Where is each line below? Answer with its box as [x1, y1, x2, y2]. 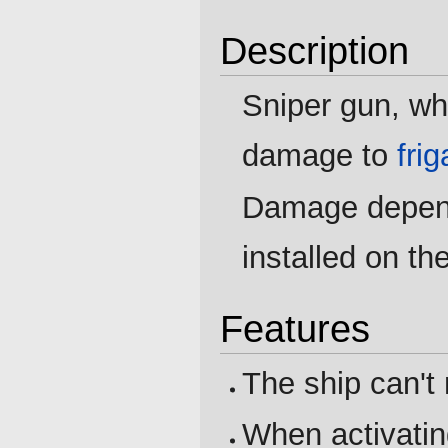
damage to [242, 138, 398, 174]
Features [220, 306, 370, 350]
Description [220, 28, 409, 72]
